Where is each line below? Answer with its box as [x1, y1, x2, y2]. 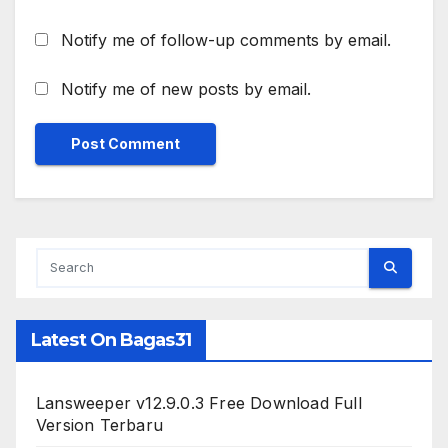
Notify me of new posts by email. [61, 78, 311, 99]
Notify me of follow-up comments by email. [61, 29, 391, 50]
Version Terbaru [36, 414, 163, 435]
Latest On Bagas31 [31, 328, 191, 351]
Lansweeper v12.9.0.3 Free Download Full [36, 392, 362, 413]
